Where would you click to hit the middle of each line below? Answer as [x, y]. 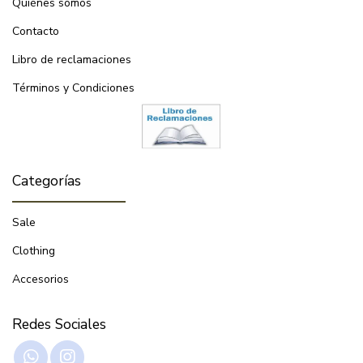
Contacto [36, 32]
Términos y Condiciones [73, 88]
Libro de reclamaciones [72, 60]
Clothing [34, 251]
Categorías [47, 181]
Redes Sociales [59, 325]
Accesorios [41, 280]
